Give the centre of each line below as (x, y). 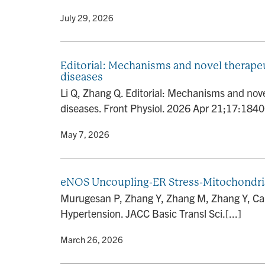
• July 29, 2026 (84, 17)
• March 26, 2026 (88, 239)
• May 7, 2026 (82, 134)
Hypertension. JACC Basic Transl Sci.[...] (151, 213)
